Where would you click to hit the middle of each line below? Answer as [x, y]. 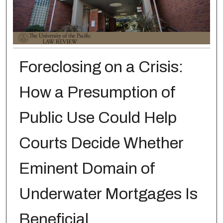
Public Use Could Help [98, 118]
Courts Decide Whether [101, 143]
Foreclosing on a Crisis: [101, 67]
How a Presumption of [97, 93]
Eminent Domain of [87, 169]
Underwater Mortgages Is [108, 194]
